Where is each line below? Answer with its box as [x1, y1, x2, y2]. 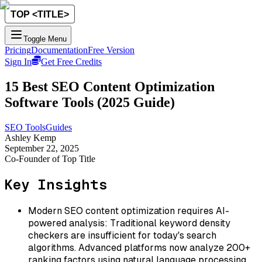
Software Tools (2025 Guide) [5, 94, 175, 110]
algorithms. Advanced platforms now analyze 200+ [28, 242, 250, 253]
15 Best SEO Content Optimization [5, 78, 215, 94]
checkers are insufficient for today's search [28, 229, 216, 241]
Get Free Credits [41, 57, 102, 67]
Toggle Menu [23, 35, 67, 43]
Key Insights [5, 176, 108, 192]
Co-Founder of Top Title [5, 153, 95, 164]
